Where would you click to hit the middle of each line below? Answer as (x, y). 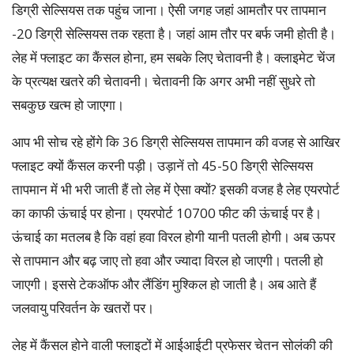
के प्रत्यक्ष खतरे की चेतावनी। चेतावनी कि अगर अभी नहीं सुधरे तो (164, 81)
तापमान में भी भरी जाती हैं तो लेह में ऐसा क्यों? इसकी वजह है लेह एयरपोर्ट (176, 189)
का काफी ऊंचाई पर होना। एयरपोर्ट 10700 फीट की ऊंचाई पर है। (167, 213)
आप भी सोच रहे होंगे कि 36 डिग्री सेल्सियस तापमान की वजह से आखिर (176, 141)
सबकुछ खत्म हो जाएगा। (68, 104)
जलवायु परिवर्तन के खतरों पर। (83, 307)
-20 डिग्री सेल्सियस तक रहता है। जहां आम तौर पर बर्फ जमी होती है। (174, 33)
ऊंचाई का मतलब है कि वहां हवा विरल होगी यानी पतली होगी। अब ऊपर (173, 236)
